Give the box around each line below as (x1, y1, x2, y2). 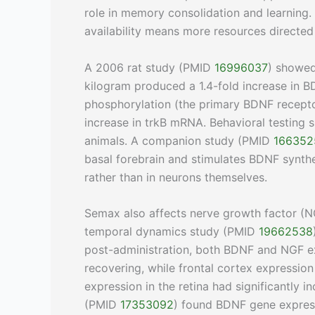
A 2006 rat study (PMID (84, 60, 214, 75)
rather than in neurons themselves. (84, 169, 267, 184)
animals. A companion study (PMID (84, 133, 274, 148)
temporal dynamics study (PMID (84, 224, 259, 239)
